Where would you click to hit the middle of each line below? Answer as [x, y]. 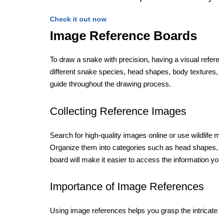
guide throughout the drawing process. [110, 84]
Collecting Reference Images [118, 111]
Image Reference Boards [123, 35]
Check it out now [78, 19]
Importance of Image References [127, 187]
